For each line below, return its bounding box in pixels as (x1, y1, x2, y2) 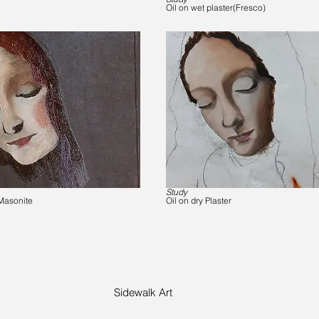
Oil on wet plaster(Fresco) (166, 2, 266, 13)
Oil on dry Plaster (166, 195, 231, 206)
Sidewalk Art (114, 286, 172, 299)
